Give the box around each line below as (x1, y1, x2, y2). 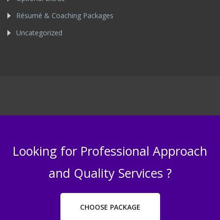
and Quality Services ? (48, 164, 172, 181)
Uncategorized (16, 27, 62, 37)
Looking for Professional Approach (13, 142, 207, 159)
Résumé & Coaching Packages (16, 10, 113, 20)
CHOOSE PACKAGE (80, 202, 140, 212)
